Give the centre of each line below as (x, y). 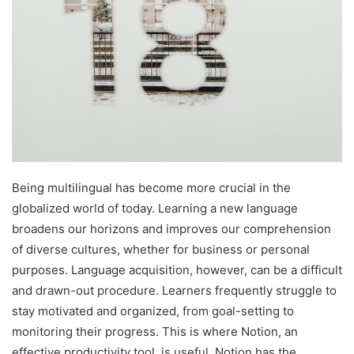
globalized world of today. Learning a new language (155, 209)
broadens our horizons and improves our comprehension (171, 229)
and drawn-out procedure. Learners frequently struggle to (174, 291)
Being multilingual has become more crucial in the (151, 188)
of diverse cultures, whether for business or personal (161, 250)
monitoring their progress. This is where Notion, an (155, 332)
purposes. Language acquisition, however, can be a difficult (177, 270)
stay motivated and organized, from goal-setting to (153, 311)
